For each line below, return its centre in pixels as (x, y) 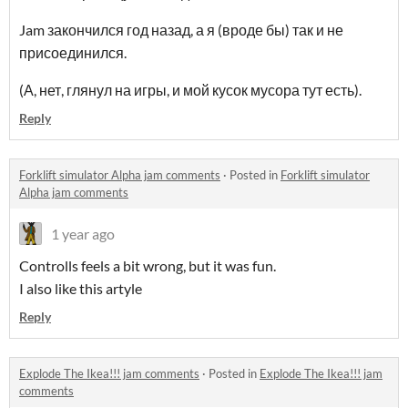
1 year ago (83, 234)
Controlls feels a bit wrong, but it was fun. (148, 265)
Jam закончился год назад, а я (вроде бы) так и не (181, 30)
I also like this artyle (81, 288)
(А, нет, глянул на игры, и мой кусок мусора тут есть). (190, 90)
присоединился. (73, 52)
